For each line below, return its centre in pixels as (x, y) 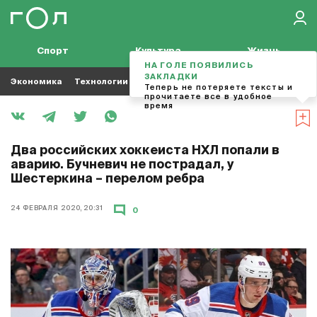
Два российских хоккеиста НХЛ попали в (145, 151)
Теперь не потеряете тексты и (219, 87)
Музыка (239, 81)
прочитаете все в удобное (209, 97)
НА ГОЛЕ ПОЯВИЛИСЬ (199, 65)
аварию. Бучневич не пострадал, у (122, 165)
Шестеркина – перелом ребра (108, 179)
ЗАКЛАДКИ (171, 77)
